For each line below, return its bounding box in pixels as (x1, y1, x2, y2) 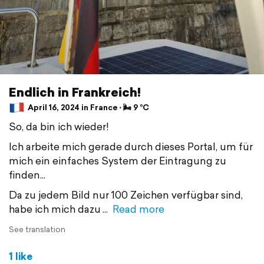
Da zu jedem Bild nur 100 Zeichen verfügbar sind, (9, 187, 243, 202)
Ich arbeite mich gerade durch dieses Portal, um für (9, 138, 253, 154)
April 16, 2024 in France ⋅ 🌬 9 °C (26, 102, 149, 114)
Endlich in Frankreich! (9, 82, 141, 101)
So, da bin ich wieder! (9, 118, 109, 134)
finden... (9, 167, 45, 182)
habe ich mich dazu (9, 201, 101, 216)
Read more (113, 201, 164, 216)
